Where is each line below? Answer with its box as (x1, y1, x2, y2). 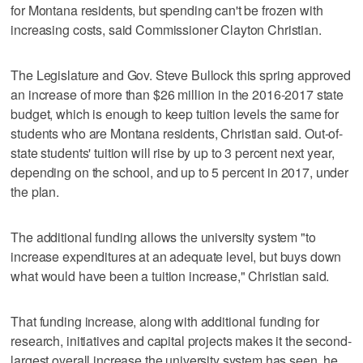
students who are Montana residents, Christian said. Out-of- (11, 123, 344, 143)
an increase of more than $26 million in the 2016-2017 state (11, 84, 344, 104)
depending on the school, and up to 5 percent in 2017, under (11, 162, 349, 181)
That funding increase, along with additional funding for (11, 311, 319, 331)
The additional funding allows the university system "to (11, 227, 316, 246)
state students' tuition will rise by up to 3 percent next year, (11, 143, 335, 162)
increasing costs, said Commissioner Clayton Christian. (11, 19, 322, 39)
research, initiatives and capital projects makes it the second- (11, 331, 352, 350)
